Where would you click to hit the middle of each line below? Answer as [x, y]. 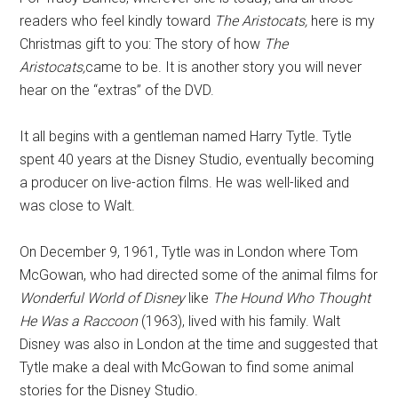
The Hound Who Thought [292, 298]
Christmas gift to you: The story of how [142, 44]
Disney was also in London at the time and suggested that [199, 344]
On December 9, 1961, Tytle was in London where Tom [189, 252]
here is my [342, 21]
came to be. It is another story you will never [224, 67]
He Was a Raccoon [79, 321]
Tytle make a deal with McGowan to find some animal [187, 367]
